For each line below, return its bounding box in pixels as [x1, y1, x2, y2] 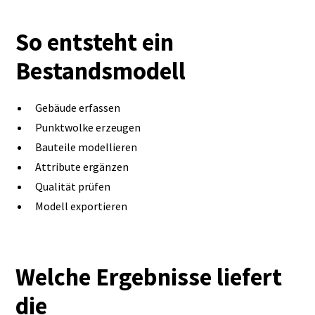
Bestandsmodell [15, 56, 186, 86]
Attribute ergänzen [35, 160, 129, 174]
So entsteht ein [15, 27, 174, 57]
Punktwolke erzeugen [35, 120, 141, 134]
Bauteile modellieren [35, 140, 138, 154]
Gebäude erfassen [35, 101, 121, 115]
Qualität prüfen [35, 179, 111, 193]
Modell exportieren [35, 199, 128, 213]
